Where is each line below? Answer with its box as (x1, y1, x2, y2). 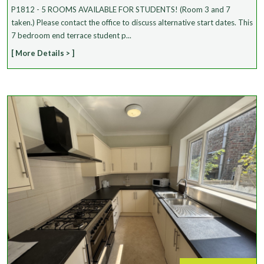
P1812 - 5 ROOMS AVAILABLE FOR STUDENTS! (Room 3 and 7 (11, 4, 230, 14)
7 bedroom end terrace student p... (11, 30, 131, 40)
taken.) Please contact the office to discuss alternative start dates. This (11, 17, 253, 27)
